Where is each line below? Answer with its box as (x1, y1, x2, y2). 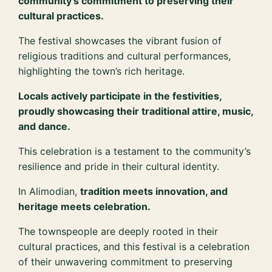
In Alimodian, (18, 185, 81, 198)
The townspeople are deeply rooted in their (18, 225, 219, 238)
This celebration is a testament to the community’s (18, 145, 251, 158)
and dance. (18, 120, 71, 133)
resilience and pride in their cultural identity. (18, 160, 220, 173)
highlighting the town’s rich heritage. (18, 65, 185, 78)
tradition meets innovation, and (80, 185, 228, 198)
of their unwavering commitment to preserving (18, 256, 233, 268)
